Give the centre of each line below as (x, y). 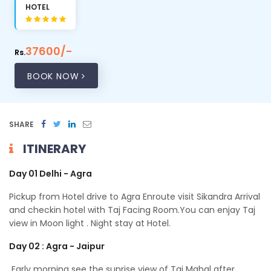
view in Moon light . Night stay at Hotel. (90, 224)
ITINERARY (54, 149)
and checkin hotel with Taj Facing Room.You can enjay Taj (132, 210)
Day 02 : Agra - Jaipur (57, 247)
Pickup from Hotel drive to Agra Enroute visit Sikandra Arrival (135, 197)
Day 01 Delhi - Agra (51, 174)
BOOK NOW (55, 77)
